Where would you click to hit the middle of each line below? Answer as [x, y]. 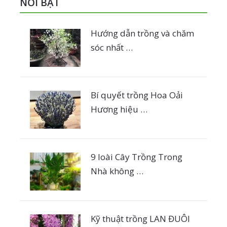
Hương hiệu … [119, 109]
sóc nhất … [111, 47]
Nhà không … [117, 171]
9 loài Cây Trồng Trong [136, 157]
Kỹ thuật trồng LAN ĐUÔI [140, 218]
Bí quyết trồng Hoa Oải [137, 95]
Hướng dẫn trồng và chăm [142, 33]
